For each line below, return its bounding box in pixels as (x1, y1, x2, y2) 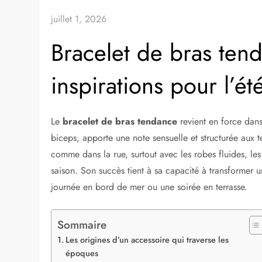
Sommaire (57, 216, 107, 233)
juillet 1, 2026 (51, 12, 107, 26)
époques (65, 247, 99, 259)
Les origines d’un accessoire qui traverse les (65, 233, 229, 246)
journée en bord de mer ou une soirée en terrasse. (51, 180, 248, 194)
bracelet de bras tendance (63, 115, 178, 129)
